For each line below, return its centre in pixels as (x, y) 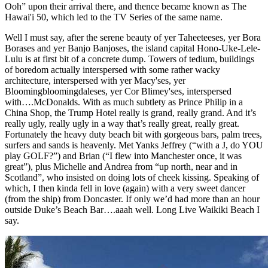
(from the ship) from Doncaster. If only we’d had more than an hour (132, 199)
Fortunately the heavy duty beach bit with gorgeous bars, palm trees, (133, 135)
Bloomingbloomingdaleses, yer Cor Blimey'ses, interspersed (118, 92)
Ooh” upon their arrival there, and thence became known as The (126, 7)
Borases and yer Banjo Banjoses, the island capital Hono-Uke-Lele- (133, 48)
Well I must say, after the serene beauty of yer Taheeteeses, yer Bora (133, 38)
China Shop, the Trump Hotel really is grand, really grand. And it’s (130, 113)
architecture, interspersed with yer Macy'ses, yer (95, 81)
